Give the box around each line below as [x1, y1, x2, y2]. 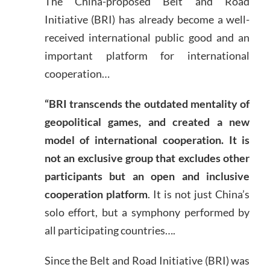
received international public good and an [44, 31, 250, 45]
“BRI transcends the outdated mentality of [44, 97, 250, 111]
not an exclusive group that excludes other [44, 151, 250, 165]
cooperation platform [44, 187, 148, 201]
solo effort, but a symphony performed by [44, 206, 250, 219]
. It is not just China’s [147, 187, 250, 201]
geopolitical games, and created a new [44, 115, 250, 129]
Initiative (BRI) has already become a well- [44, 13, 250, 27]
